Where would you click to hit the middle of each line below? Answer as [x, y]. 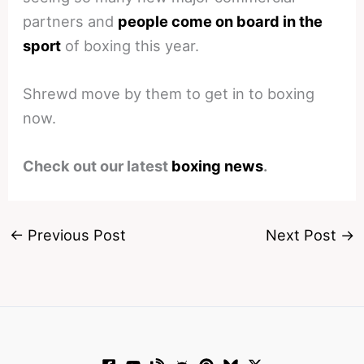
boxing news [218, 166]
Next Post [303, 235]
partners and [71, 22]
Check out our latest [97, 166]
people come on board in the [221, 22]
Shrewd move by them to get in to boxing [169, 94]
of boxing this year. [130, 46]
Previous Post [74, 235]
